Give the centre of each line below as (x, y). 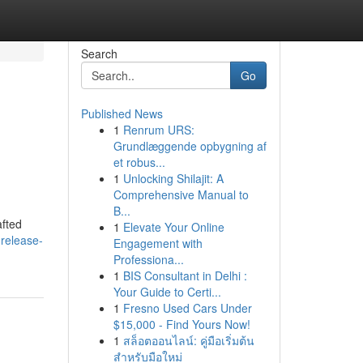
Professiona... (148, 259)
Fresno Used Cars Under (187, 308)
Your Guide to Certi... (167, 292)
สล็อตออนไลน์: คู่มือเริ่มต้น (188, 340)
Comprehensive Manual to (181, 194)
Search (99, 53)
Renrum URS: (158, 130)
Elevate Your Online (173, 227)
